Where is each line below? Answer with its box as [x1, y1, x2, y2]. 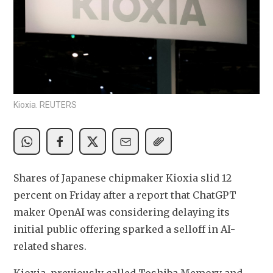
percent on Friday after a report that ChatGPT [13, 189, 236, 202]
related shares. [13, 240, 87, 253]
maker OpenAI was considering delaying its [13, 206, 230, 219]
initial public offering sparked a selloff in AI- [13, 223, 235, 236]
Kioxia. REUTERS [13, 100, 77, 110]
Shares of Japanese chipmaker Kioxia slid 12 [13, 172, 232, 185]
